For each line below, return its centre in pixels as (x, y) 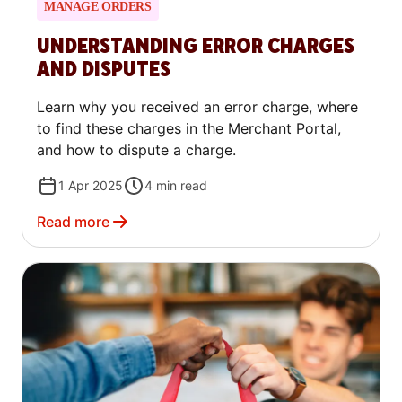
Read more (73, 221)
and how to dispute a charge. (136, 149)
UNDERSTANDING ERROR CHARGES (196, 46)
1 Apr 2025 (91, 185)
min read (182, 185)
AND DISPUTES (104, 69)
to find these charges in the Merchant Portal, (189, 128)
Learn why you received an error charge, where (197, 106)
